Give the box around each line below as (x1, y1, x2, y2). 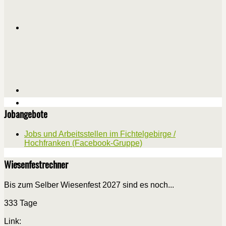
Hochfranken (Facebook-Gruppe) (24, 139, 142, 148)
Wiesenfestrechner (4, 157, 68, 172)
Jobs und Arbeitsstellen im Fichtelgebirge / (24, 130, 176, 139)
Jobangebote (4, 106, 47, 121)
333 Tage (4, 198, 37, 207)
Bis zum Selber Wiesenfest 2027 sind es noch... (4, 180, 174, 189)
